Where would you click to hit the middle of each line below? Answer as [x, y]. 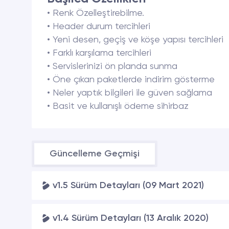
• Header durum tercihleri [99, 27]
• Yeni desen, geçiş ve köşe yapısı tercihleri [135, 40]
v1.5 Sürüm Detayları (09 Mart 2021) [128, 186]
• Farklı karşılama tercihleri [99, 53]
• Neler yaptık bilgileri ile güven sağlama [130, 93]
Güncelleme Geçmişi [95, 154]
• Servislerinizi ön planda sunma [112, 66]
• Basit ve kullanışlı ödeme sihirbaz [118, 106]
